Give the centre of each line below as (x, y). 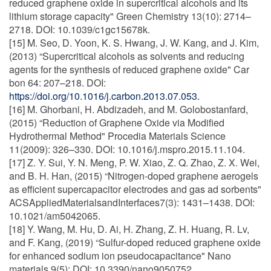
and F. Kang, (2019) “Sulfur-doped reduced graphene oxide (135, 242)
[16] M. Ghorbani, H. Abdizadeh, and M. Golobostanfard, (129, 109)
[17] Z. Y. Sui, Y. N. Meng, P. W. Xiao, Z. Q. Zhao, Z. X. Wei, (134, 162)
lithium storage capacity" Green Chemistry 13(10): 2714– (130, 16)
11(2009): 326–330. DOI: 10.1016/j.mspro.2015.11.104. (127, 149)
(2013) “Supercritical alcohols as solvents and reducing (127, 56)
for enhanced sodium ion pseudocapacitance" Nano (120, 256)
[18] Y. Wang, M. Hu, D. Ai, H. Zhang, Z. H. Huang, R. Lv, (129, 229)
